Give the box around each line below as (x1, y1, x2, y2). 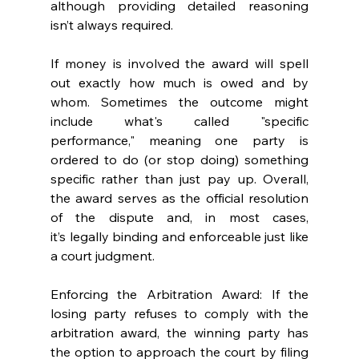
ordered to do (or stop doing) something (50, 151, 309, 168)
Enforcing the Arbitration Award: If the (50, 286, 309, 303)
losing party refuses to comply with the (50, 305, 309, 322)
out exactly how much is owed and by (50, 75, 309, 91)
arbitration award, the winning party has (50, 325, 309, 341)
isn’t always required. (50, 17, 179, 34)
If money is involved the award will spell (50, 55, 309, 72)
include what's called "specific (50, 113, 309, 130)
